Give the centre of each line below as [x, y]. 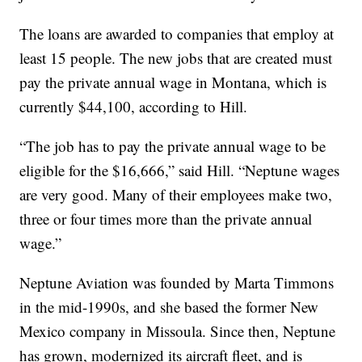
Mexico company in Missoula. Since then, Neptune [178, 331]
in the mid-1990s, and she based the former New [169, 307]
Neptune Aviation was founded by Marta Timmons [177, 283]
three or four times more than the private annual [166, 219]
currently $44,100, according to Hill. [134, 107]
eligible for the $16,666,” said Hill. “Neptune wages [180, 170]
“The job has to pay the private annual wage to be [173, 146]
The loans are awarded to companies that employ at [177, 34]
